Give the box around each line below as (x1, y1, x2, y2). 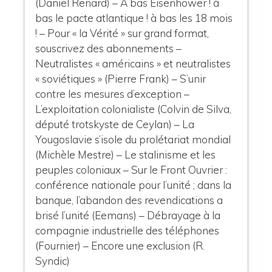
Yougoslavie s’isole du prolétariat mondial (35, 132, 231, 146)
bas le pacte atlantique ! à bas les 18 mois (35, 11, 233, 24)
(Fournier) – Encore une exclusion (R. (35, 239, 205, 252)
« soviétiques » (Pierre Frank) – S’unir (35, 72, 206, 85)
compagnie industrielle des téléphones (35, 223, 220, 237)
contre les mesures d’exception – (35, 87, 190, 100)
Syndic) (35, 254, 70, 267)
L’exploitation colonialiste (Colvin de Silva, (35, 102, 232, 115)
